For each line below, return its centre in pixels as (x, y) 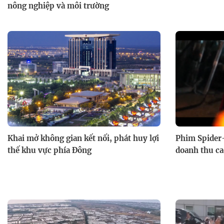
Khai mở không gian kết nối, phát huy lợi (83, 138)
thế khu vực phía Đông (49, 150)
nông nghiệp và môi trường (58, 6)
